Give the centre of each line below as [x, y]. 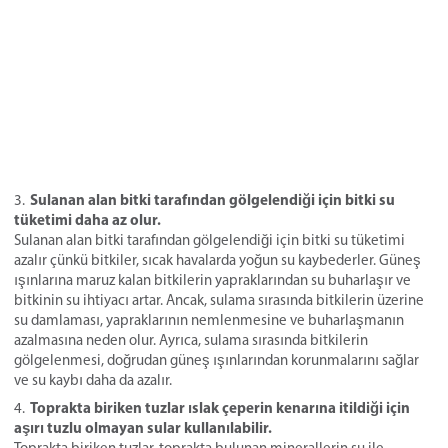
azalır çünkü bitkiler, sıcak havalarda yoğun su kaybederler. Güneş [217, 260]
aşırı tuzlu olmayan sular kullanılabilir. [143, 427]
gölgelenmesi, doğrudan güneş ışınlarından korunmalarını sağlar [216, 360]
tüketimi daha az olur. [87, 219]
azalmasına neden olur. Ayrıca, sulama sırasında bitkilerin [191, 340]
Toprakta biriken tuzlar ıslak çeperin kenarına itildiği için [220, 407]
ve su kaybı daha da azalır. [93, 380]
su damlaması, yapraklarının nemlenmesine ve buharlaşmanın [209, 320]
